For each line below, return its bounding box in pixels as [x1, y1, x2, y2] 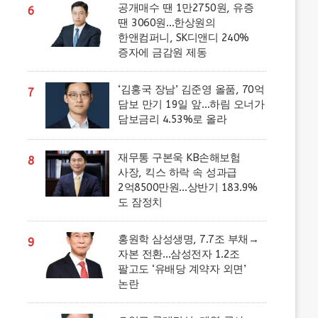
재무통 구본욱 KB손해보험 [118, 151, 241, 164]
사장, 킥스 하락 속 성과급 [118, 166, 237, 179]
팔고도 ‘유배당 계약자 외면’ [118, 263, 246, 275]
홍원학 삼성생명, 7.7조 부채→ [118, 233, 259, 246]
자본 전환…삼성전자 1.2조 [118, 248, 240, 261]
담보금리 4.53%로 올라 [118, 113, 227, 126]
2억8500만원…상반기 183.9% [118, 181, 258, 194]
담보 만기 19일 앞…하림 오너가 [118, 98, 265, 111]
